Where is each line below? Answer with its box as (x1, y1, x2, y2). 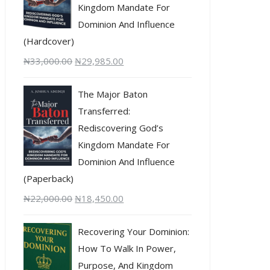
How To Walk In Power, (78, 242, 177, 254)
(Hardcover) (24, 34, 75, 47)
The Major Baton (78, 87, 148, 100)
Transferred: (78, 104, 131, 117)
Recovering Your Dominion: (78, 225, 190, 237)
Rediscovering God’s (78, 121, 164, 134)
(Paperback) (24, 172, 74, 184)
